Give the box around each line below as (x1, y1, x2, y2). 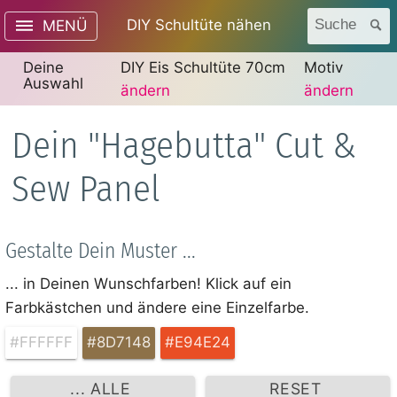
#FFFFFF (10, 332, 74, 351)
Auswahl (22, 74, 83, 92)
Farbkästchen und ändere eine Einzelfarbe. (5, 298, 310, 316)
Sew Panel (12, 167, 160, 211)
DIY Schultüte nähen (126, 16, 271, 35)
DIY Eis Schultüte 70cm (120, 58, 285, 76)
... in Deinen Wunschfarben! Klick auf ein (5, 274, 292, 292)
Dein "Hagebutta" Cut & (12, 123, 356, 167)
